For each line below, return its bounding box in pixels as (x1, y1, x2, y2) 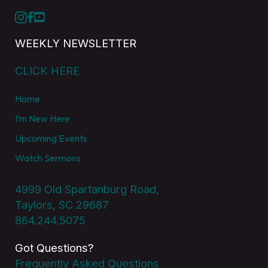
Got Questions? (14, 241, 94, 254)
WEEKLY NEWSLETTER (14, 36, 136, 50)
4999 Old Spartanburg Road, (14, 182, 159, 196)
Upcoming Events (14, 132, 87, 144)
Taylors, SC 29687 (14, 198, 109, 211)
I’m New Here (14, 112, 70, 124)
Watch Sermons (14, 152, 81, 164)
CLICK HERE (14, 64, 80, 77)
